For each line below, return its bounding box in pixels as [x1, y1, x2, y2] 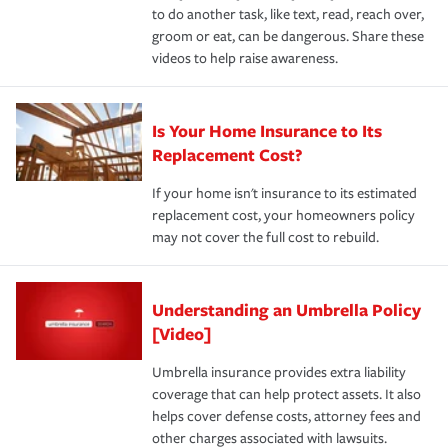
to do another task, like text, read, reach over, [152, 5, 424, 23]
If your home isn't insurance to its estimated [152, 184, 417, 202]
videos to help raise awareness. [152, 49, 338, 67]
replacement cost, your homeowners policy [152, 206, 415, 224]
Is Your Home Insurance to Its [152, 118, 382, 142]
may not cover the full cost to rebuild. [152, 228, 379, 246]
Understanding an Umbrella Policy [152, 297, 421, 321]
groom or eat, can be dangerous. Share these [152, 27, 424, 45]
